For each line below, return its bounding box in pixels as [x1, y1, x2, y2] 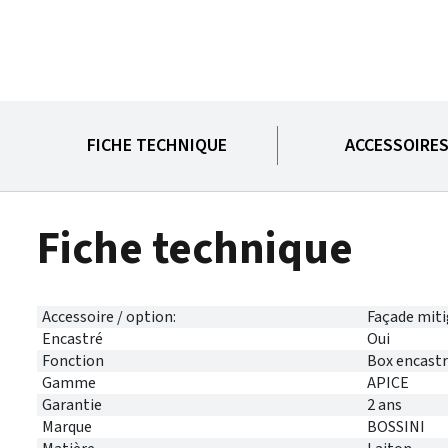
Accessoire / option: [42, 305, 176, 328]
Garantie [42, 393, 102, 416]
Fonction [42, 349, 104, 372]
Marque [42, 415, 92, 438]
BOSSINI [367, 415, 425, 438]
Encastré [42, 327, 103, 350]
